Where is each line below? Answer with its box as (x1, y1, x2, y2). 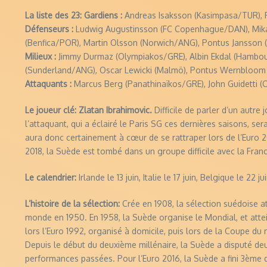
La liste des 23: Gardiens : (25, 10, 122, 20)
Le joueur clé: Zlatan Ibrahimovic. (25, 104, 154, 115)
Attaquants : (25, 78, 72, 89)
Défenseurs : (25, 23, 73, 34)
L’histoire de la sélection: (25, 198, 122, 209)
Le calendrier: (25, 172, 79, 182)
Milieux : (25, 51, 56, 61)
